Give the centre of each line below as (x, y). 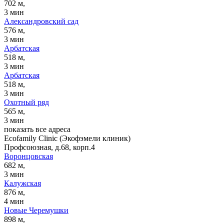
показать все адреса (37, 129)
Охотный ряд (26, 102)
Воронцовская (28, 156)
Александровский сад (41, 21)
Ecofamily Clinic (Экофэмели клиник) (67, 138)
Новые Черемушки (36, 210)
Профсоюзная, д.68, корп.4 (49, 147)
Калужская (22, 183)
